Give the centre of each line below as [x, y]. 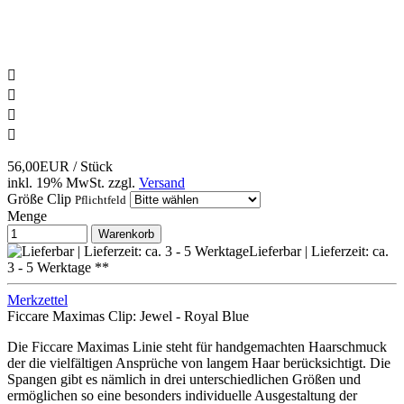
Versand [162, 183]
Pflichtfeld [101, 200]
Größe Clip [39, 199]
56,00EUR [40, 167]
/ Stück [93, 167]
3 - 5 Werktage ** [58, 268]
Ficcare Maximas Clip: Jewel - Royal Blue [128, 317]
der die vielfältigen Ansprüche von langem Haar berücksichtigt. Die [199, 363]
